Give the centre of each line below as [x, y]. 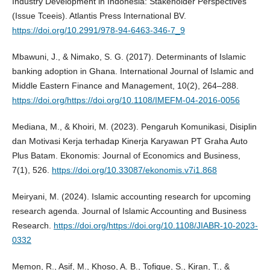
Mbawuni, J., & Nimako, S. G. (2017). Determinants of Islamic [129, 56]
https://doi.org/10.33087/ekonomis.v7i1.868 [134, 170]
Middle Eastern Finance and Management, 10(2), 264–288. [125, 85]
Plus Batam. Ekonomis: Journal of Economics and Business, [126, 155]
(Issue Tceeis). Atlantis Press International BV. [99, 15]
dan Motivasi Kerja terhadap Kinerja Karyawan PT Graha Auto [130, 141]
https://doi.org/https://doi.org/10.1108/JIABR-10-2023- [155, 225]
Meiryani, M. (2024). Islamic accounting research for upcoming [131, 196]
